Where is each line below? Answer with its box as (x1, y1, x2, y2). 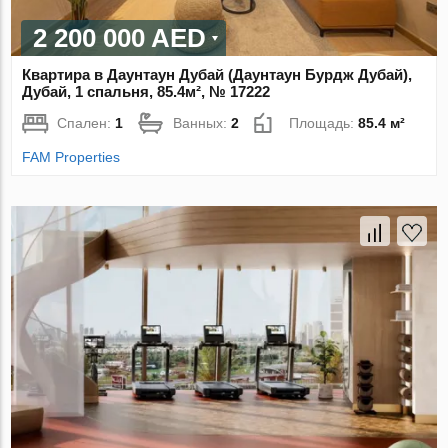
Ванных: (173, 115, 232, 132)
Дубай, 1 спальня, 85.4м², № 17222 (22, 83, 271, 101)
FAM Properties (22, 149, 121, 166)
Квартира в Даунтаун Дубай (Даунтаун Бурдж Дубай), (22, 66, 413, 84)
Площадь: (289, 115, 359, 132)
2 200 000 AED (33, 23, 207, 54)
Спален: (57, 115, 116, 132)
